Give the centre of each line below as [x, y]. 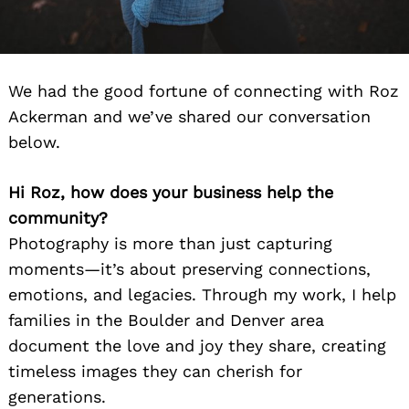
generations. [57, 397]
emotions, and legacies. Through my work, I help [202, 295]
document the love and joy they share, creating [197, 346]
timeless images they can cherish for [155, 372]
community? [58, 218]
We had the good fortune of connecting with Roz [204, 91]
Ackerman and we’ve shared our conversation [189, 117]
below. [34, 142]
